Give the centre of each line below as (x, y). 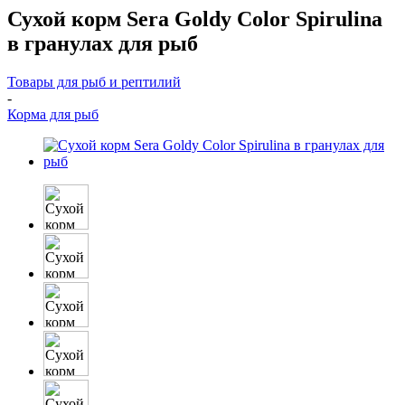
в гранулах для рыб (103, 43)
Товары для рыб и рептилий (94, 81)
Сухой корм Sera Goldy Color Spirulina (195, 19)
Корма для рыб (53, 114)
